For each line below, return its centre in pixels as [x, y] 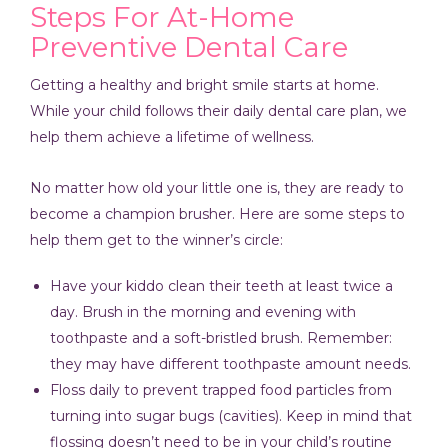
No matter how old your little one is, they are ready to [217, 187]
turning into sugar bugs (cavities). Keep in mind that [231, 415]
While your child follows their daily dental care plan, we [218, 111]
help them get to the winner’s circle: [156, 239]
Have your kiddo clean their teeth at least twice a [221, 285]
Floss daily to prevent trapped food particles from [221, 389]
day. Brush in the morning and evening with [203, 311]
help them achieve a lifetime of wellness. [172, 137]
